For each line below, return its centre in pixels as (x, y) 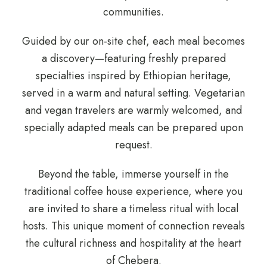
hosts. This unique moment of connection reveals (133, 226)
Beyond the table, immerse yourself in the (133, 174)
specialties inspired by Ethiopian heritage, (133, 75)
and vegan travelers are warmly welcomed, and (133, 110)
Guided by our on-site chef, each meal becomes (133, 41)
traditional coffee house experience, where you (133, 191)
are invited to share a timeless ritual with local (133, 208)
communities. (133, 12)
